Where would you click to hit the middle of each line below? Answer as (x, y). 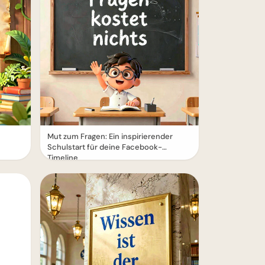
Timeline (63, 158)
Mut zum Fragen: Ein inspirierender (110, 136)
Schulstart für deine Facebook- (105, 147)
